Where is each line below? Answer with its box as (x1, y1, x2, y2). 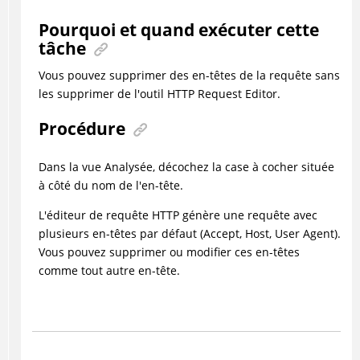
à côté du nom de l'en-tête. (38, 178, 183, 193)
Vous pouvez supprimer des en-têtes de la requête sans (38, 67, 340, 83)
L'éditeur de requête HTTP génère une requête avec (38, 207, 317, 223)
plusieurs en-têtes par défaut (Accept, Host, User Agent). (38, 226, 341, 241)
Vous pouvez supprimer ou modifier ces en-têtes (38, 244, 300, 260)
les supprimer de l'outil (38, 86, 167, 101)
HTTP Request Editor (166, 86, 277, 101)
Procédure (38, 117, 125, 140)
